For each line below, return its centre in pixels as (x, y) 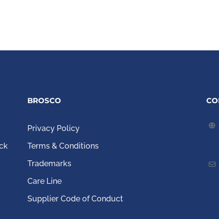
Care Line (45, 181)
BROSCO (44, 101)
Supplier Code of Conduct (77, 199)
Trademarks (50, 164)
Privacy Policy (54, 129)
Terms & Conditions (63, 146)
